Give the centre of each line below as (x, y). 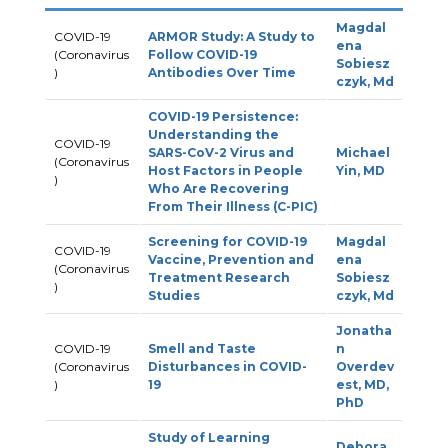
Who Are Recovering (218, 189)
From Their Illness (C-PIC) (232, 207)
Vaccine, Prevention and (230, 260)
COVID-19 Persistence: (222, 117)
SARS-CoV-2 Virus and (220, 153)
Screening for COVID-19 (227, 242)
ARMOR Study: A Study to (231, 37)
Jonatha (363, 331)
